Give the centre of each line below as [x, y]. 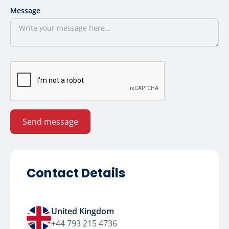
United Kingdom [83, 211]
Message [25, 11]
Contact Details [76, 173]
